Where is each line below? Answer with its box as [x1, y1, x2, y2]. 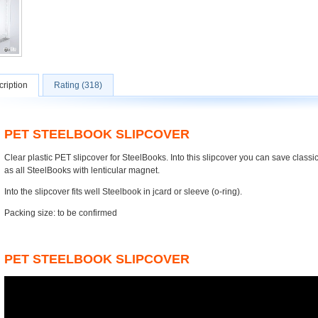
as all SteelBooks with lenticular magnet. [4, 165, 160, 175]
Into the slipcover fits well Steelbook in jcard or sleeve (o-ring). [4, 187, 242, 197]
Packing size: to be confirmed [4, 208, 117, 218]
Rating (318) [54, 80, 102, 90]
